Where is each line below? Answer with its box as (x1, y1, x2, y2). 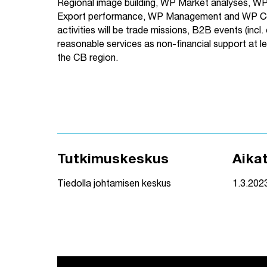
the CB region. (57, 54, 118, 64)
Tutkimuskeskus (57, 154, 169, 168)
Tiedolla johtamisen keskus (57, 180, 171, 190)
